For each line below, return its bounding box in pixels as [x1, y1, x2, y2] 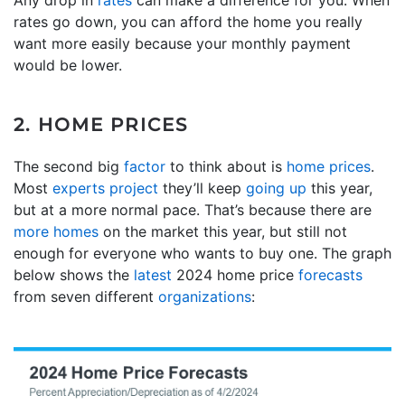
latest [134, 265, 172, 284]
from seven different [14, 287, 158, 306]
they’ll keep [158, 178, 246, 197]
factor [124, 156, 165, 175]
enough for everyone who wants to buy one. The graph [14, 243, 391, 262]
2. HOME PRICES [14, 113, 188, 136]
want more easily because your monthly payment [14, 33, 351, 52]
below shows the [14, 265, 134, 284]
